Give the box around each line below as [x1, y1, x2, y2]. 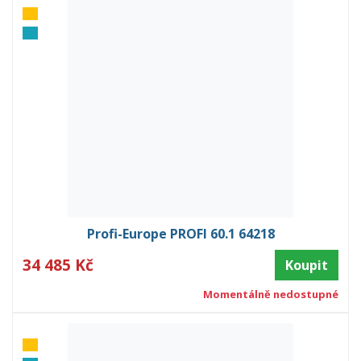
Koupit [285, 255, 328, 274]
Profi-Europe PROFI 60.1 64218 [86, 224, 275, 243]
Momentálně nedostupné [202, 286, 338, 301]
